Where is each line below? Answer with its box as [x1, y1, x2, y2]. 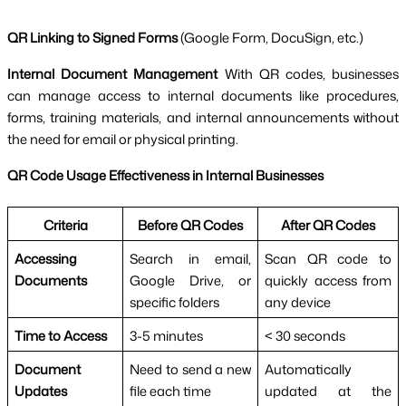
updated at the [264, 382, 392, 401]
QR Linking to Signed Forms [7, 28, 178, 48]
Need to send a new [129, 360, 252, 380]
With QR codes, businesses [217, 64, 400, 84]
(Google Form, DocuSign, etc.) [178, 28, 363, 48]
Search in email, [129, 249, 252, 269]
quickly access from [264, 271, 392, 291]
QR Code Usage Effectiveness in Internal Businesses [7, 166, 324, 186]
